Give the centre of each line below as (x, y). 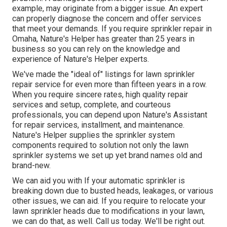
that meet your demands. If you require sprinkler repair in (112, 29)
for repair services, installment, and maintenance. (98, 125)
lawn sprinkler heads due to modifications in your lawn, (108, 211)
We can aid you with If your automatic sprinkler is (99, 181)
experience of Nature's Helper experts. (81, 59)
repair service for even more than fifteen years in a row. (109, 85)
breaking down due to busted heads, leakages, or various (113, 191)
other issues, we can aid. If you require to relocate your (109, 201)
